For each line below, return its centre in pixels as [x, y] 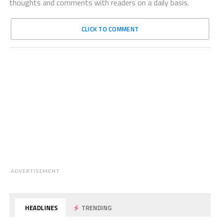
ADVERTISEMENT [35, 171]
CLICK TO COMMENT [110, 29]
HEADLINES [41, 208]
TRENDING [96, 208]
